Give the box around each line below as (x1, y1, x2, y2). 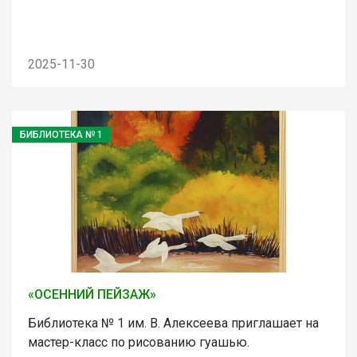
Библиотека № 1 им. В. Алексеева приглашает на (28, 315, 319, 331)
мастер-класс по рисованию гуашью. (28, 334, 249, 350)
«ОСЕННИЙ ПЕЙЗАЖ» (28, 286, 156, 302)
